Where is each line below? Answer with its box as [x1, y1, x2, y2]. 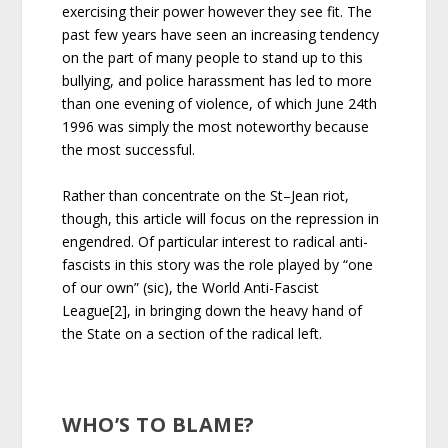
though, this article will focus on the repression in [62, 208, 380, 228]
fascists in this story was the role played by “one [62, 254, 374, 274]
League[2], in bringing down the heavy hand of [62, 300, 363, 320]
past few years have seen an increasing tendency [62, 25, 380, 45]
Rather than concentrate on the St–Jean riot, [62, 185, 350, 205]
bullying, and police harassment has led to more [62, 71, 373, 91]
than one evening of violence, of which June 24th [62, 94, 378, 114]
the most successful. [62, 140, 196, 160]
